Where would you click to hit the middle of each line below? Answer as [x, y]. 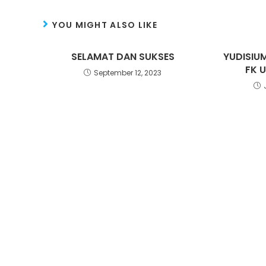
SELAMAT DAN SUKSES [123, 56]
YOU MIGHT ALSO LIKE [105, 25]
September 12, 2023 [128, 72]
